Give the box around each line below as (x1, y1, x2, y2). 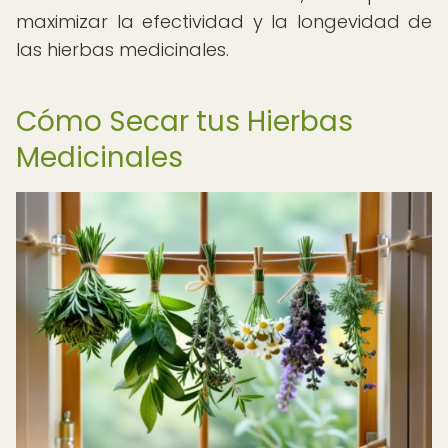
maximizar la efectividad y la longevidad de (16, 9, 432, 34)
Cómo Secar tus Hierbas (16, 102, 353, 141)
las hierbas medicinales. (16, 37, 229, 62)
